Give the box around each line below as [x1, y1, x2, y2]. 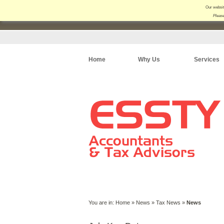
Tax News [156, 199, 180, 205]
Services [194, 56, 219, 63]
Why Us [138, 56, 160, 63]
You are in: [88, 199, 115, 205]
